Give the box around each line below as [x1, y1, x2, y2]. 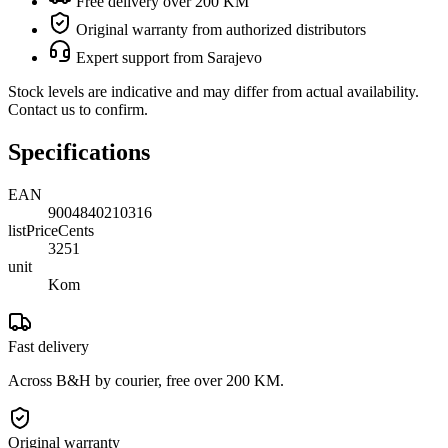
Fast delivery [8, 337, 89, 355]
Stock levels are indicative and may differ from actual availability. [8, 82, 419, 100]
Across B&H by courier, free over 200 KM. [8, 371, 284, 389]
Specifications [8, 138, 150, 165]
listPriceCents [8, 221, 94, 239]
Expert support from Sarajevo [72, 48, 262, 66]
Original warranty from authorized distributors [72, 20, 366, 38]
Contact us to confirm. [8, 100, 148, 118]
